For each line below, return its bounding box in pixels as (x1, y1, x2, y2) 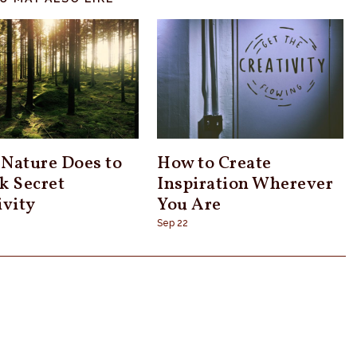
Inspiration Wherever (157, 171, 334, 197)
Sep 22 (157, 217, 189, 229)
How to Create (157, 151, 272, 176)
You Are (157, 192, 222, 218)
